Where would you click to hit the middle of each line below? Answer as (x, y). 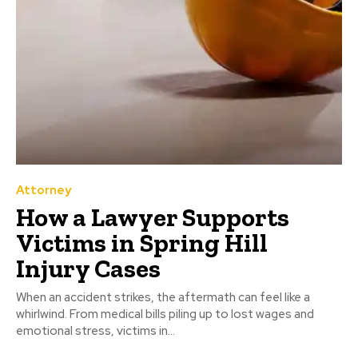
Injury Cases (88, 268)
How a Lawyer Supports (153, 217)
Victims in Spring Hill (142, 243)
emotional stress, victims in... (95, 330)
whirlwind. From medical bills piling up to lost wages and (165, 314)
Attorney (44, 190)
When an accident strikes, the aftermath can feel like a (163, 297)
